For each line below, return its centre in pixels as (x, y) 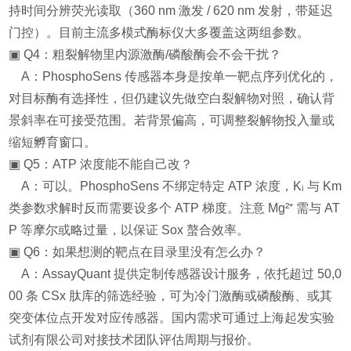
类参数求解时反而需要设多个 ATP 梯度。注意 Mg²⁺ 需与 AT (175, 208)
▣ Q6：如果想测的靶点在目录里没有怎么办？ (138, 252)
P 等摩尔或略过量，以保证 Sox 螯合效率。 (129, 230)
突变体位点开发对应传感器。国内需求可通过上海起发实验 (172, 318)
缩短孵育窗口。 (53, 143)
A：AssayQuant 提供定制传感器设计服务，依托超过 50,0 (175, 274)
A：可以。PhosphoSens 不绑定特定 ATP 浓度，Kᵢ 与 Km (175, 186)
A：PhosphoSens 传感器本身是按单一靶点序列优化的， (174, 77)
